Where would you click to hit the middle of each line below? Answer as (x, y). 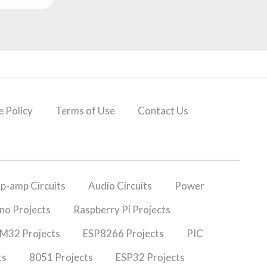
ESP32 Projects (150, 257)
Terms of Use (85, 110)
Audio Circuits (120, 185)
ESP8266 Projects (123, 233)
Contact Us (163, 110)
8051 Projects (61, 257)
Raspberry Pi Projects (122, 209)
